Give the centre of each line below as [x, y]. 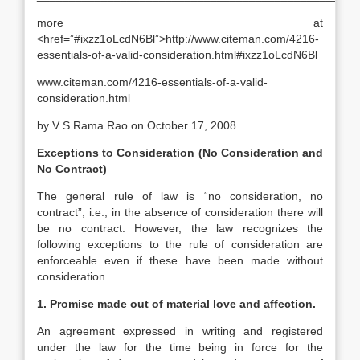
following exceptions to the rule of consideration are [180, 244]
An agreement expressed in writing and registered [180, 331]
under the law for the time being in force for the [180, 347]
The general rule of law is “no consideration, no [180, 196]
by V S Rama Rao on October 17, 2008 [137, 125]
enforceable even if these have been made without [180, 260]
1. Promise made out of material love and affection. [176, 304]
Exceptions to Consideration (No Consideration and [180, 153]
